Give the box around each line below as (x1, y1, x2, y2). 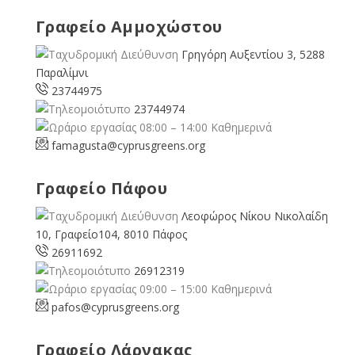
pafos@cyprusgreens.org (51, 299, 179, 315)
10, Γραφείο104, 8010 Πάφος (35, 226, 187, 242)
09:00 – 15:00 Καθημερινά (136, 281, 272, 296)
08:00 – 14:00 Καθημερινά (136, 119, 272, 135)
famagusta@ (51, 137, 117, 153)
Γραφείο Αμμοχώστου (35, 15, 223, 37)
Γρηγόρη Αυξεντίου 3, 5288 (181, 46, 325, 62)
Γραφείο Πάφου (35, 177, 168, 199)
